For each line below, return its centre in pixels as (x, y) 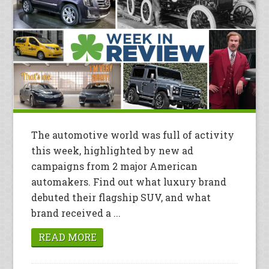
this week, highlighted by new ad (113, 151)
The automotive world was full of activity (133, 135)
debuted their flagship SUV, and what (121, 198)
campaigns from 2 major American (115, 166)
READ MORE (67, 237)
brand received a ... (76, 213)
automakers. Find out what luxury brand (129, 182)
